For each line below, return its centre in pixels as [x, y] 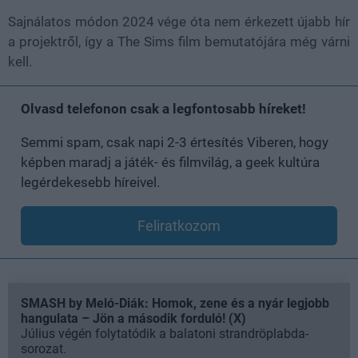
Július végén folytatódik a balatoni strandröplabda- [165, 334]
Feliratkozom [179, 226]
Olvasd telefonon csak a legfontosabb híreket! [163, 109]
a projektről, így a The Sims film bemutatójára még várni [179, 42]
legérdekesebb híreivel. [90, 183]
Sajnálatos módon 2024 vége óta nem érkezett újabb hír [179, 22]
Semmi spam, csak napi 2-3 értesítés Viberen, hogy [175, 143]
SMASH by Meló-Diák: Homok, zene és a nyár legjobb [175, 304]
